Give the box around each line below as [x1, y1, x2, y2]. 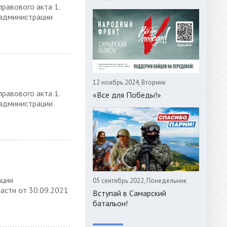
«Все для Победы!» [93, 90, 161, 100]
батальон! [93, 198, 128, 208]
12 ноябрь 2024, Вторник [93, 78, 166, 87]
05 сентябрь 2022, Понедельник [93, 176, 186, 185]
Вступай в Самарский [93, 188, 166, 198]
